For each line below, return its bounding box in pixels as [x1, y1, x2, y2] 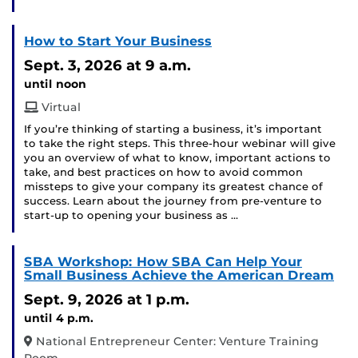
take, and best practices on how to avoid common [24, 166, 303, 179]
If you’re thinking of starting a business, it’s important [24, 123, 322, 136]
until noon [24, 77, 86, 92]
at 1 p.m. [127, 290, 189, 309]
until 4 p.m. [24, 311, 93, 326]
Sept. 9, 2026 [24, 290, 123, 309]
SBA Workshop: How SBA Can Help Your [24, 254, 302, 270]
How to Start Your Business [24, 34, 212, 50]
